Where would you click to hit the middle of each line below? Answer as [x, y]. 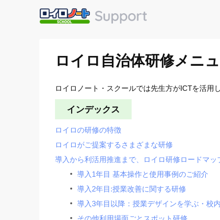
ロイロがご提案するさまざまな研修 [114, 145]
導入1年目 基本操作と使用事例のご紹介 [143, 174]
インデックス [93, 109]
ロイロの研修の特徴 [88, 130]
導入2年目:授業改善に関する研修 [132, 189]
